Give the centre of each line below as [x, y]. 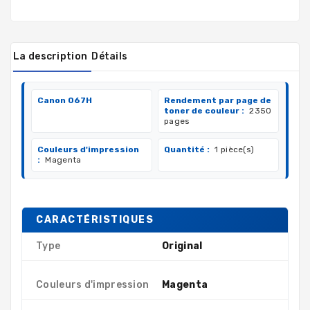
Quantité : [187, 149]
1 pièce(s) [234, 149]
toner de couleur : [204, 110]
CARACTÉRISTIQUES [95, 219]
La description [51, 56]
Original [182, 246]
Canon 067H [65, 100]
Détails [110, 56]
